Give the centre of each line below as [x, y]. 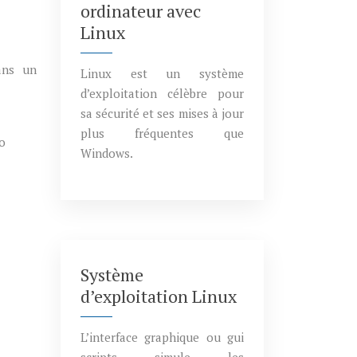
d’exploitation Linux [159, 296]
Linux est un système [162, 73]
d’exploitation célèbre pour [162, 93]
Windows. [107, 153]
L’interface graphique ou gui [162, 337]
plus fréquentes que [162, 133]
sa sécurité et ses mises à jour [162, 113]
